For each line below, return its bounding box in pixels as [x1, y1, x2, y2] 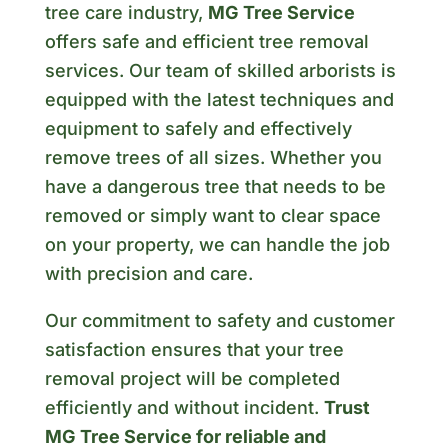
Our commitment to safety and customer [44, 310, 395, 332]
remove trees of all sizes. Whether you [44, 147, 382, 169]
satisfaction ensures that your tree [44, 339, 344, 361]
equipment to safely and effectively [44, 118, 352, 140]
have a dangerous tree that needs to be [44, 176, 386, 198]
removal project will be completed [44, 368, 340, 390]
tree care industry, [44, 2, 208, 24]
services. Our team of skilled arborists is [44, 60, 396, 82]
